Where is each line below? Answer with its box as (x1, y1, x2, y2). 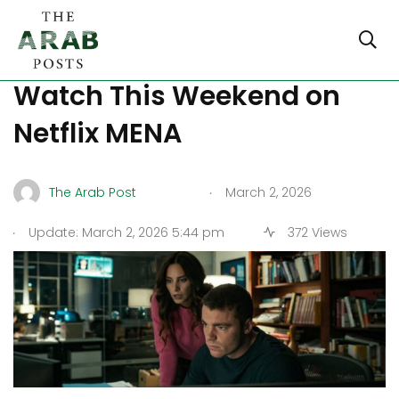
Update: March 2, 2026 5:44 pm (25, 224, 224, 241)
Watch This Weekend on (13, 77, 340, 115)
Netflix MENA (13, 115, 182, 152)
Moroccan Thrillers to (13, 40, 297, 77)
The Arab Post (49, 183, 136, 201)
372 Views (284, 224, 347, 241)
